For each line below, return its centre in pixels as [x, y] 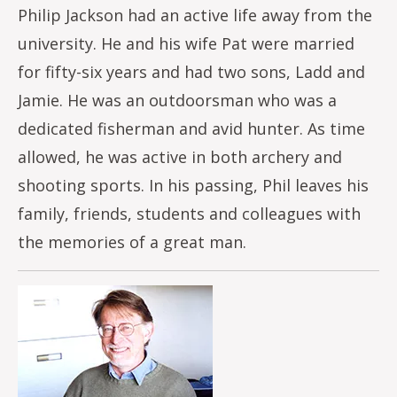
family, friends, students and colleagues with [189, 214]
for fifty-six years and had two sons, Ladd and [191, 72]
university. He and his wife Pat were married [186, 43]
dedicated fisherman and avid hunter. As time [191, 128]
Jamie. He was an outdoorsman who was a [177, 100]
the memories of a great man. [132, 242]
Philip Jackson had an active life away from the [195, 15]
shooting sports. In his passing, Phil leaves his [193, 185]
